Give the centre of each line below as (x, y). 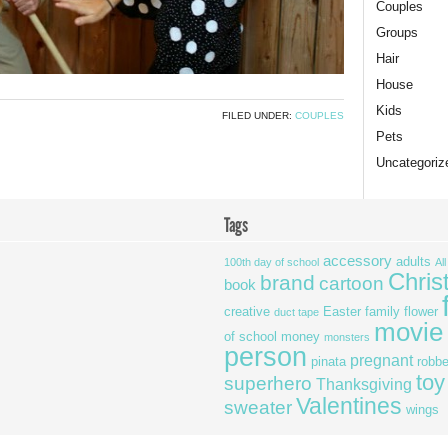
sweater (258, 407)
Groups (397, 32)
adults (413, 261)
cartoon (351, 283)
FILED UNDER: (258, 115)
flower (421, 311)
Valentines (349, 406)
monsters (347, 337)
